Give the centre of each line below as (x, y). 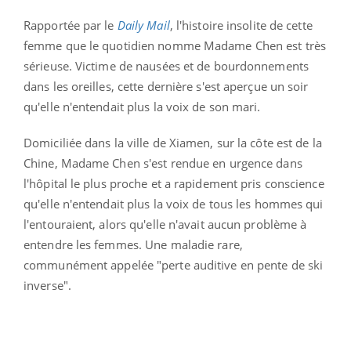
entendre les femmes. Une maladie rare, (133, 244)
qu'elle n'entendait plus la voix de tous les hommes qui (174, 203)
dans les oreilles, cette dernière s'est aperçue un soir (166, 86)
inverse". (47, 285)
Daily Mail (143, 25)
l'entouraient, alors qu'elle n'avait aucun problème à (165, 224)
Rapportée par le (71, 25)
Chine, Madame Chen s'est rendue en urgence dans (163, 163)
